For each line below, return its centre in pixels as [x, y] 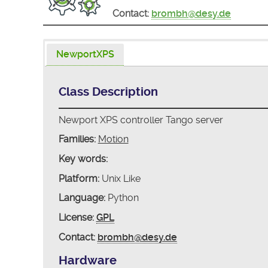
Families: [77, 139]
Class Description [108, 92]
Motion [113, 139]
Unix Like [120, 178]
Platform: [79, 178]
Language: [82, 198]
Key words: [83, 159]
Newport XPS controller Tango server [141, 120]
